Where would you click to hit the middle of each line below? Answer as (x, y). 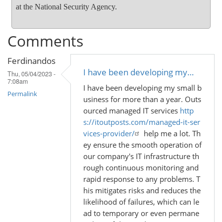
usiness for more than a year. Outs (142, 99)
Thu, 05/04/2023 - (31, 74)
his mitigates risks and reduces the (142, 191)
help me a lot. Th (171, 134)
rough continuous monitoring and (141, 168)
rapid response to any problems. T (142, 179)
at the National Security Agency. (66, 6)
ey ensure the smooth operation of (142, 145)
